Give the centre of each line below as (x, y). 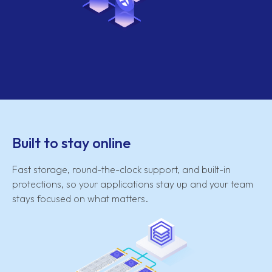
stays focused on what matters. (80, 198)
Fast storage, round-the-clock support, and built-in (121, 169)
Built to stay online (71, 142)
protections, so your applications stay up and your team (133, 184)
